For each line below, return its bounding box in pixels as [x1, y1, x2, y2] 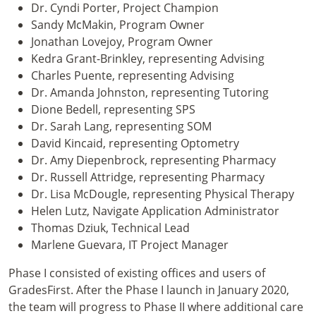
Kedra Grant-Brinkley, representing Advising [31, 51, 265, 66]
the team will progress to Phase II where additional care [8, 299, 303, 315]
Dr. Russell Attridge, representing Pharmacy [31, 169, 265, 185]
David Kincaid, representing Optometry [31, 135, 239, 151]
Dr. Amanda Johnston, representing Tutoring [31, 85, 269, 100]
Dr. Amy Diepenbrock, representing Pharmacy [31, 152, 276, 168]
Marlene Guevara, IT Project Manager [31, 237, 229, 253]
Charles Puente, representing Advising [31, 68, 234, 83]
